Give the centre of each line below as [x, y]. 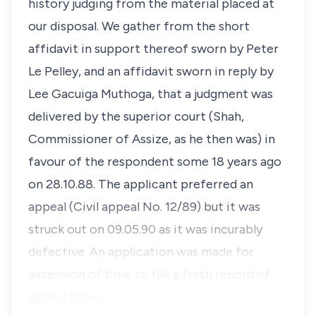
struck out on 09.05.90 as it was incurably [145, 229]
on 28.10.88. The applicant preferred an [141, 184]
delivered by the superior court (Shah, [136, 116]
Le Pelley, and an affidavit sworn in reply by [151, 71]
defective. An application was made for [141, 252]
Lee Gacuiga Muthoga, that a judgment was [151, 94]
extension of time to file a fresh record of [149, 274]
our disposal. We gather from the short [139, 26]
